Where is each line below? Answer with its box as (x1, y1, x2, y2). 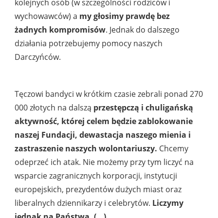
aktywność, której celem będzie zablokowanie (15, 116, 193, 127)
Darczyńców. (15, 52, 61, 63)
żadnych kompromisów (15, 24, 106, 36)
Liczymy (152, 198, 183, 209)
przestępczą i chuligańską (91, 102, 193, 113)
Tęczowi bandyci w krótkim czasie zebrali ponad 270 (15, 89, 203, 100)
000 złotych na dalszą (15, 102, 91, 113)
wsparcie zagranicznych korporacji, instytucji (15, 170, 177, 182)
